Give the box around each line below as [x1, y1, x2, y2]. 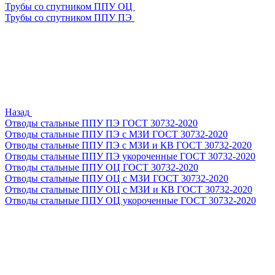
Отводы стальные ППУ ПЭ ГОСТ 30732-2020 [5, 118, 198, 128]
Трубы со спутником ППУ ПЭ [5, 12, 134, 23]
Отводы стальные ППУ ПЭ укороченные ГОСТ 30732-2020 [5, 151, 255, 161]
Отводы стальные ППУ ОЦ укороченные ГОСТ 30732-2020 [5, 195, 256, 206]
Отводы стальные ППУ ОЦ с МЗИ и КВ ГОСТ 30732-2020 [5, 184, 252, 195]
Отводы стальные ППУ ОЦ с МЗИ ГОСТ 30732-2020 [5, 173, 228, 184]
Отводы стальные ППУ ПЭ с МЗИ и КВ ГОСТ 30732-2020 [5, 140, 252, 150]
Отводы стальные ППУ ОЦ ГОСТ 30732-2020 [5, 162, 198, 172]
